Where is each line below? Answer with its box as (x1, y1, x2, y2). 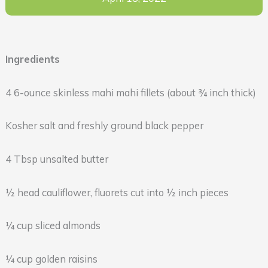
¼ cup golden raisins (5, 253, 98, 266)
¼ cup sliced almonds (5, 220, 100, 232)
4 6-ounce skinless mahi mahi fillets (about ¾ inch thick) (5, 86, 256, 99)
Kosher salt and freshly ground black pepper (5, 120, 203, 132)
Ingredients (5, 53, 60, 65)
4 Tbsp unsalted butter (5, 153, 108, 165)
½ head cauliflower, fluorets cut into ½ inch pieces (5, 186, 229, 199)
